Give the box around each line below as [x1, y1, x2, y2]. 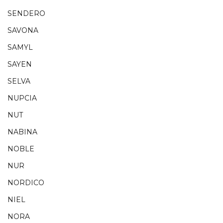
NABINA [7, 127, 37, 137]
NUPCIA [7, 94, 37, 103]
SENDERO [7, 9, 45, 18]
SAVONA [7, 26, 38, 35]
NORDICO [7, 178, 44, 188]
